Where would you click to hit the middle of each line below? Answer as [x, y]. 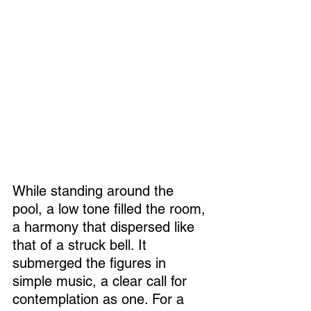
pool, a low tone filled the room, [111, 209]
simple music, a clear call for [102, 281]
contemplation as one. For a [100, 300]
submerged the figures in [91, 263]
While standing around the [95, 191]
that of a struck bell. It [82, 245]
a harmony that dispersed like [106, 227]
